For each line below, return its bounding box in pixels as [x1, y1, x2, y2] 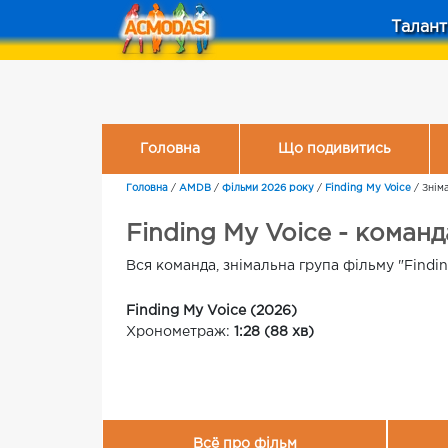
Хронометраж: [126, 326, 234, 338]
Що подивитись [277, 142, 391, 155]
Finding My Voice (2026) [126, 305, 297, 317]
